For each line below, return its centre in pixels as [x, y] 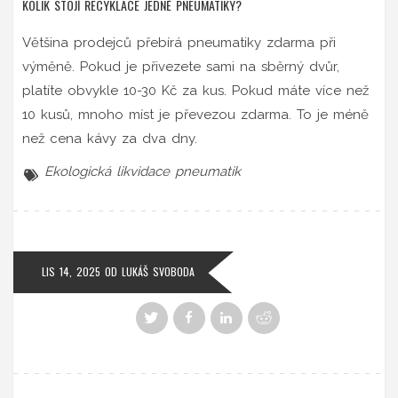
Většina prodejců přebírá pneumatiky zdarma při [179, 42]
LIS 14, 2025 [71, 271]
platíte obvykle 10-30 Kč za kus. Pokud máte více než [195, 90]
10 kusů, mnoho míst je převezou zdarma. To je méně [195, 114]
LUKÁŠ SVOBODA [158, 271]
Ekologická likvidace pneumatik [143, 171]
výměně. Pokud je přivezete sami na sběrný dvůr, [181, 66]
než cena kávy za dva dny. [110, 138]
